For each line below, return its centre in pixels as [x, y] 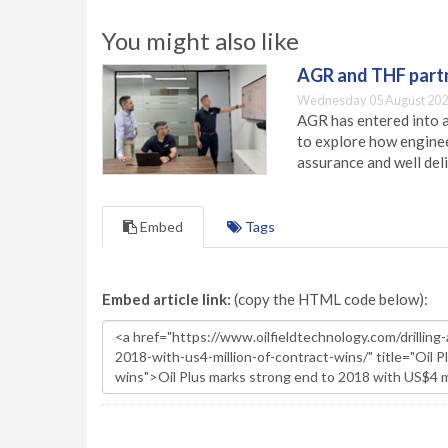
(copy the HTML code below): [329, 298]
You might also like [200, 40]
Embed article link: [166, 298]
